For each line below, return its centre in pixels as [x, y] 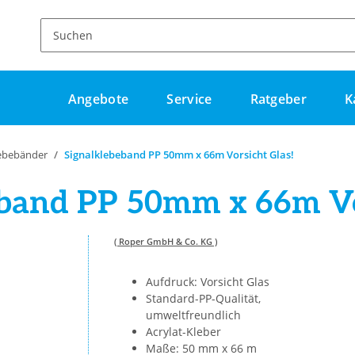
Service [189, 99]
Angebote [98, 99]
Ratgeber [279, 99]
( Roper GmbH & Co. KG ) [166, 242]
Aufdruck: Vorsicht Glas [208, 282]
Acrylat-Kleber [183, 332]
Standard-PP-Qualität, [203, 299]
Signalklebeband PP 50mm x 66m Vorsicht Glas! [179, 155]
